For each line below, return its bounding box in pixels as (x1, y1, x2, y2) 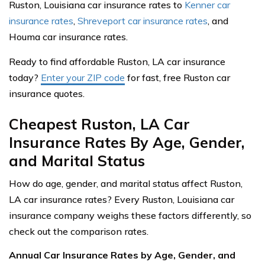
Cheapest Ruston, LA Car (9, 115, 190, 133)
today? (9, 72, 41, 83)
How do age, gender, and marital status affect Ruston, (9, 177, 243, 189)
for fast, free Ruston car (125, 72, 230, 83)
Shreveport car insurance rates (77, 15, 208, 27)
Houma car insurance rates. (9, 31, 128, 43)
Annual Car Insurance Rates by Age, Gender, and (9, 249, 235, 261)
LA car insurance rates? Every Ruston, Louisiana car (9, 193, 234, 205)
